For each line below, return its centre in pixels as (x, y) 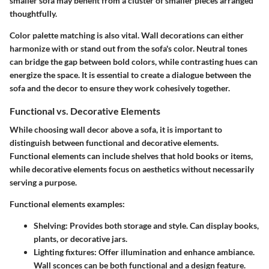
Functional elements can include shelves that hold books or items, (131, 156)
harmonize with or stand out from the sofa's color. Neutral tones (128, 49)
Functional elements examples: (67, 204)
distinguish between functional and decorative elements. (114, 143)
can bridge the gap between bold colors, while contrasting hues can (134, 62)
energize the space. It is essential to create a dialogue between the (130, 75)
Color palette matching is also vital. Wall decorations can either (127, 35)
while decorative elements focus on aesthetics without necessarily (132, 169)
